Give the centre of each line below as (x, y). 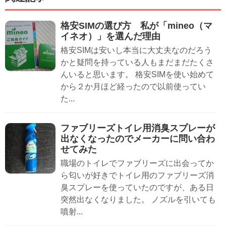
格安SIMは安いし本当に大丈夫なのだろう (136, 50)
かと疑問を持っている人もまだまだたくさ (137, 62)
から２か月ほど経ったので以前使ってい (133, 86)
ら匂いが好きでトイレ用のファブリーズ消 (137, 175)
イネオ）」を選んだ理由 (115, 36)
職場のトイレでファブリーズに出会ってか (137, 163)
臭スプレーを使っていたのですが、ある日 (137, 187)
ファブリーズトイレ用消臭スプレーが (138, 128)
